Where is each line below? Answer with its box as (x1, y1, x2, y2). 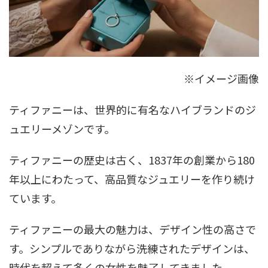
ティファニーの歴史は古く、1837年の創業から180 (9, 151, 255, 167)
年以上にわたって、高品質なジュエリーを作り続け (9, 170, 255, 187)
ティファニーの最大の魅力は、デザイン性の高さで (9, 221, 256, 237)
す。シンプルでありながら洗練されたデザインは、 (9, 240, 255, 256)
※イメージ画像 (184, 70, 259, 86)
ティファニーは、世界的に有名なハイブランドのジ (9, 101, 256, 117)
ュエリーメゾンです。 (9, 120, 115, 136)
